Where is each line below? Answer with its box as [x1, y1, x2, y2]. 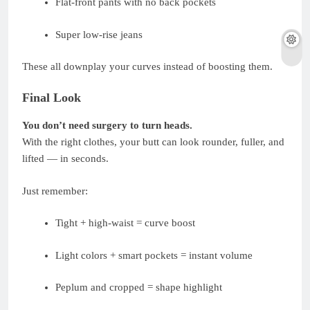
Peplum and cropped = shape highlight [55, 282, 222, 293]
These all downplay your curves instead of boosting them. [22, 61, 273, 73]
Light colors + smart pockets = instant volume [55, 249, 253, 261]
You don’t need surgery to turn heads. [22, 120, 192, 131]
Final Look [22, 90, 81, 104]
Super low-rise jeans [55, 28, 143, 40]
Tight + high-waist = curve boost [55, 217, 195, 229]
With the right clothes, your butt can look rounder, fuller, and [22, 136, 284, 148]
